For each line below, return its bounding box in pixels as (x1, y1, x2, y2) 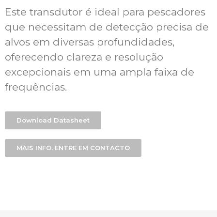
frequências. (5, 81, 67, 93)
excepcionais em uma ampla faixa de (5, 66, 194, 78)
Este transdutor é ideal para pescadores (5, 6, 205, 18)
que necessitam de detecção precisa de (5, 21, 209, 33)
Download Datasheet (16, 116, 90, 124)
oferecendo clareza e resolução (5, 51, 163, 63)
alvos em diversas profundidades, (5, 36, 174, 48)
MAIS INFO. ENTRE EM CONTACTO (16, 143, 130, 152)
